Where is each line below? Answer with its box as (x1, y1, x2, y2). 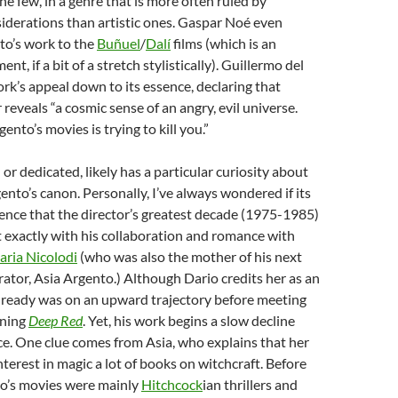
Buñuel (97, 35, 140, 52)
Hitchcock (141, 376, 203, 393)
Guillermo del (221, 56, 304, 73)
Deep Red (28, 312, 83, 329)
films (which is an (171, 35, 276, 52)
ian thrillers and (203, 376, 298, 393)
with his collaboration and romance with (51, 227, 295, 243)
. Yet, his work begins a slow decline (83, 312, 295, 329)
